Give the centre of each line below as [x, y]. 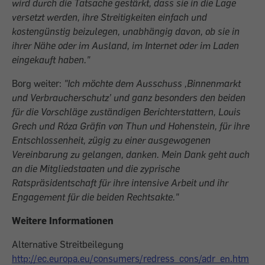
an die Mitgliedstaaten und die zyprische [96, 169]
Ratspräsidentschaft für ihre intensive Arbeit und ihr [120, 183]
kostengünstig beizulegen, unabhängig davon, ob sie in [126, 31]
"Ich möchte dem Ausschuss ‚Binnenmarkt [152, 83]
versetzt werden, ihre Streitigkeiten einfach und [109, 17]
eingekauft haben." [51, 60]
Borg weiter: [38, 83]
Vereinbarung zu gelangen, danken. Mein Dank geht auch [131, 154]
